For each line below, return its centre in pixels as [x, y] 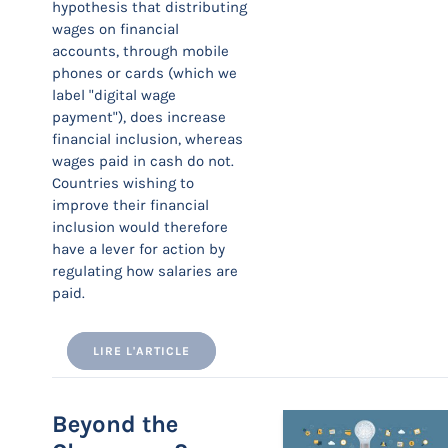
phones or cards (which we [144, 73]
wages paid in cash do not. [143, 161]
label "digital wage [114, 95]
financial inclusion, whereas [147, 139]
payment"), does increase [139, 117]
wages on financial [115, 29]
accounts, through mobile [140, 51]
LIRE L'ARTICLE [141, 351]
